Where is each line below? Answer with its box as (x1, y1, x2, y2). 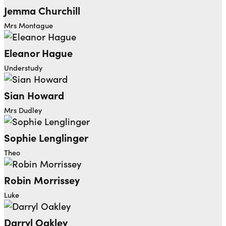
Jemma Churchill (4, 3, 80, 17)
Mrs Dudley (4, 104, 42, 115)
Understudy (4, 62, 42, 73)
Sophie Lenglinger (4, 130, 88, 144)
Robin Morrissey (4, 172, 80, 187)
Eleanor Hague (4, 45, 73, 60)
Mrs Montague (4, 20, 53, 30)
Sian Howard (4, 87, 64, 102)
